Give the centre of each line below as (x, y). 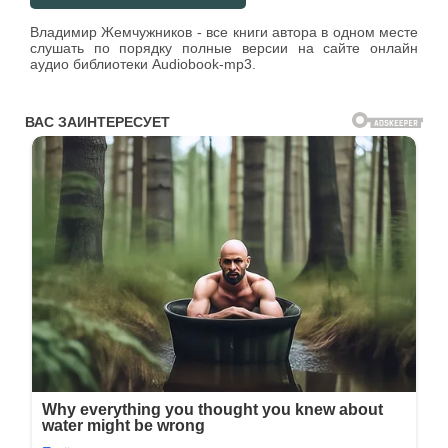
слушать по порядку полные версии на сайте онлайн (224, 48)
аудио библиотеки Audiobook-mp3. (143, 64)
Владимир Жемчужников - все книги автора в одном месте (224, 32)
